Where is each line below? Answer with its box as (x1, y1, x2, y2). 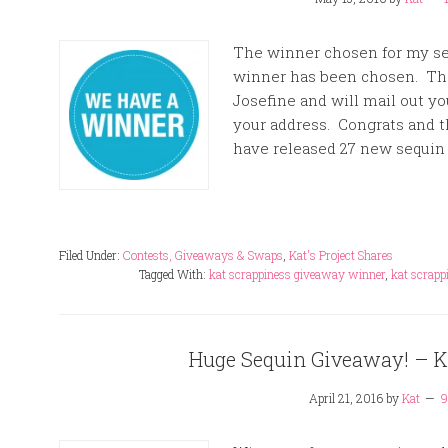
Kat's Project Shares (289, 247, 393, 263)
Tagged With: (139, 266, 209, 282)
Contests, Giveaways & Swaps (123, 247, 283, 263)
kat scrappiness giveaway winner (209, 266, 385, 282)
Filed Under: (59, 247, 123, 263)
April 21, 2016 (309, 390, 383, 406)
